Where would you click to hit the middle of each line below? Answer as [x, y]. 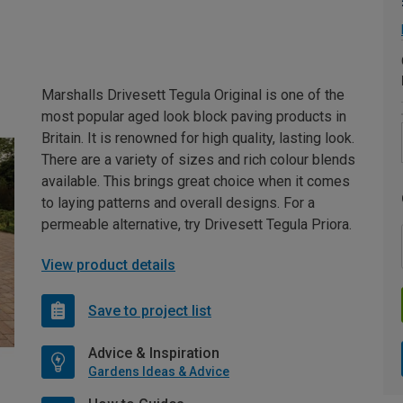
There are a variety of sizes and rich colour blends [198, 160]
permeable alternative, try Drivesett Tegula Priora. [197, 225]
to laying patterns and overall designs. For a [178, 203]
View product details [108, 265]
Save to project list [150, 310]
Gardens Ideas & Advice [159, 372]
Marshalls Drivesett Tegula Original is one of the [193, 95]
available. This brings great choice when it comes [196, 182]
